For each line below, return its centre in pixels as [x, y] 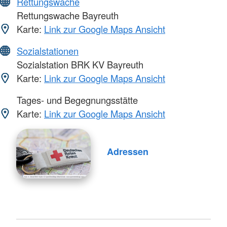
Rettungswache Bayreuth [66, 15]
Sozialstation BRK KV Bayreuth [79, 65]
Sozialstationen [48, 51]
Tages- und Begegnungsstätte [76, 100]
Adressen [127, 151]
